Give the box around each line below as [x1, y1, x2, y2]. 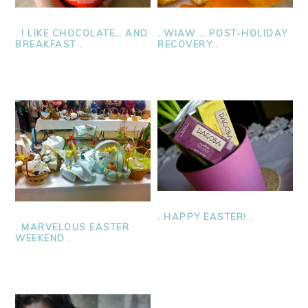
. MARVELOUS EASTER [15, 221, 130, 233]
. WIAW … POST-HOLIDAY [157, 27, 288, 39]
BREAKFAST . [15, 38, 82, 50]
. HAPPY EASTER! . [157, 210, 253, 222]
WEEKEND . [15, 232, 71, 244]
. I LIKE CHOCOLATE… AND [15, 27, 148, 39]
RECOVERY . [157, 38, 219, 50]
